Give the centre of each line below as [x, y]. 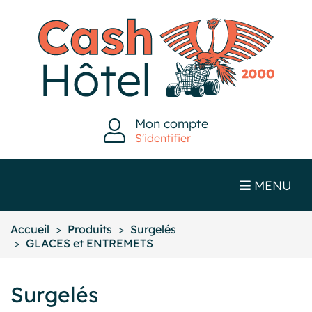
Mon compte [172, 123]
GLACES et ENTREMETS [89, 243]
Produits [89, 229]
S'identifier [163, 137]
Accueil [30, 229]
